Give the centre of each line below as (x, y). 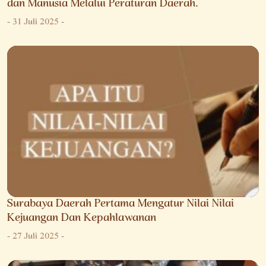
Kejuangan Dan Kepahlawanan (82, 218)
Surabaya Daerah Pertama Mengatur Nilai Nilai (121, 204)
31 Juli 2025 (36, 23)
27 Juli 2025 (36, 237)
